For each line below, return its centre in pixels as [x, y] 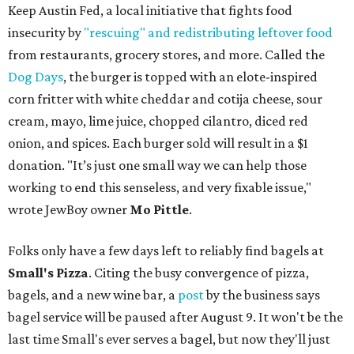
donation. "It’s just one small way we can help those [157, 166]
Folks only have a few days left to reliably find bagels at [166, 251]
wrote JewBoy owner [69, 210]
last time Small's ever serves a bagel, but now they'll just [169, 339]
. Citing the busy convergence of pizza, [199, 273]
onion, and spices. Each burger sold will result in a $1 [158, 143]
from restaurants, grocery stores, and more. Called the [166, 55]
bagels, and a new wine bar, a [92, 295]
